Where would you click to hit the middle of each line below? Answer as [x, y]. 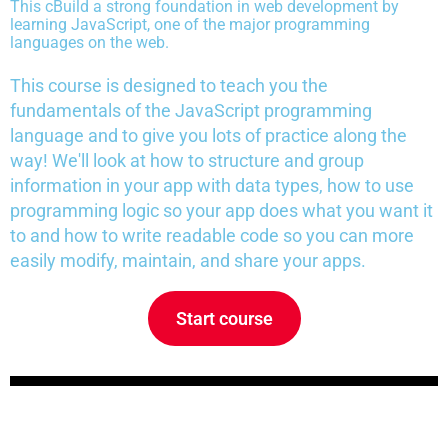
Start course [224, 319]
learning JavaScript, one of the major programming [190, 25]
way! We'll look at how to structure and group [187, 161]
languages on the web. [89, 43]
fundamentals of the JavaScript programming [191, 111]
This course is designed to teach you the [169, 86]
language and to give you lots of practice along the [208, 136]
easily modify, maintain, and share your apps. [188, 261]
